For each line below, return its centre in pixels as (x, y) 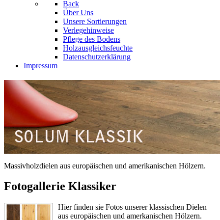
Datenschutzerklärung (97, 56)
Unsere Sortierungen (95, 21)
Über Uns (78, 12)
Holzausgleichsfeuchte (98, 48)
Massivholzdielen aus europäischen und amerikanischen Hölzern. (105, 165)
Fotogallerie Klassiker (60, 186)
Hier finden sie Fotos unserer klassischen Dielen (132, 207)
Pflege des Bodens (92, 39)
